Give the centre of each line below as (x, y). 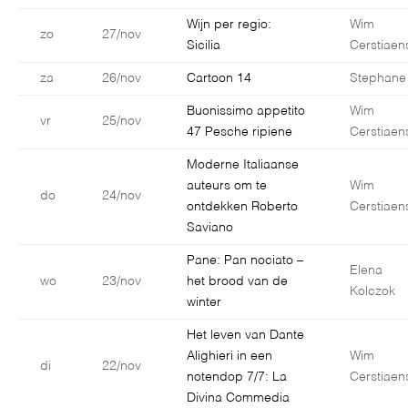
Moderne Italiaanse (243, 165)
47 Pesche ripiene (240, 133)
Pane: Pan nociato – (245, 261)
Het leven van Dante (245, 336)
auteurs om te (227, 186)
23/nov (122, 282)
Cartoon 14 (219, 79)
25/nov (122, 122)
